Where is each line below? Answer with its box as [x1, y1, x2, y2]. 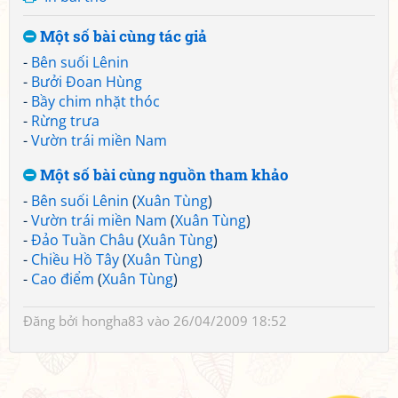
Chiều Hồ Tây [31, 250, 119, 269]
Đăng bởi [23, 312, 82, 330]
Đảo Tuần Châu [31, 230, 134, 250]
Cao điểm [31, 269, 94, 289]
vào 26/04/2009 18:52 [144, 312, 287, 330]
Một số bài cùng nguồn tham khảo [36, 164, 289, 185]
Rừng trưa [31, 111, 99, 131]
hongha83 [82, 312, 144, 330]
